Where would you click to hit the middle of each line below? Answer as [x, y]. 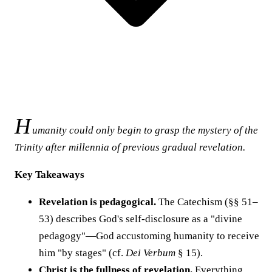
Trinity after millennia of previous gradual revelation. [130, 147]
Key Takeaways [49, 174]
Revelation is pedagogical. [97, 202]
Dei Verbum [151, 253]
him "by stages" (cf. [82, 253]
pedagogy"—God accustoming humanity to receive [149, 236]
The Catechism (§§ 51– [207, 202]
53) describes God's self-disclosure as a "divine [141, 219]
